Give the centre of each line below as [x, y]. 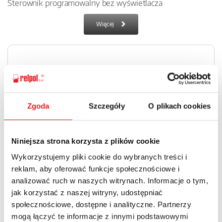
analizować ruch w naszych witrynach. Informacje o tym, [110, 180]
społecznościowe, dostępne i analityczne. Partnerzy [101, 204]
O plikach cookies [180, 106]
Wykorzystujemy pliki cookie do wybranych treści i [99, 157]
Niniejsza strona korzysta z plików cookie [86, 141]
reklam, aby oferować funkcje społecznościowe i [95, 168]
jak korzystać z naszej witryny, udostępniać [87, 192]
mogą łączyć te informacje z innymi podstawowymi [100, 216]
